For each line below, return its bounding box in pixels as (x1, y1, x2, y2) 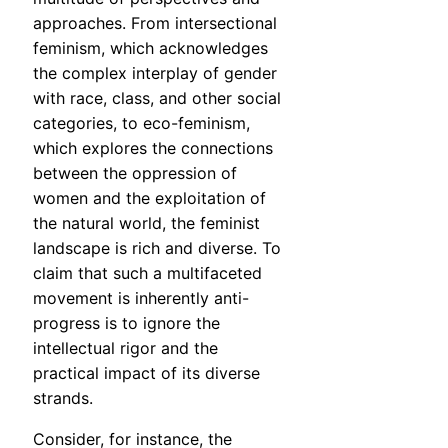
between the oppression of (33, 163, 237, 184)
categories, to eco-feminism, (33, 113, 250, 134)
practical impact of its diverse (33, 363, 260, 384)
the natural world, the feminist (33, 213, 260, 234)
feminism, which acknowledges (33, 38, 268, 59)
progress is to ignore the (33, 313, 220, 334)
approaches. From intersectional (33, 13, 277, 34)
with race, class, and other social (33, 88, 281, 109)
